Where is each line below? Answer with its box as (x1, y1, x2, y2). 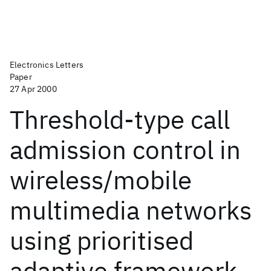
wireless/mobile (10, 163, 192, 197)
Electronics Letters (10, 59, 84, 70)
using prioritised (10, 224, 194, 257)
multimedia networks (10, 194, 252, 227)
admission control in (10, 133, 241, 166)
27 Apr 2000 (10, 83, 57, 94)
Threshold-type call (10, 103, 230, 136)
